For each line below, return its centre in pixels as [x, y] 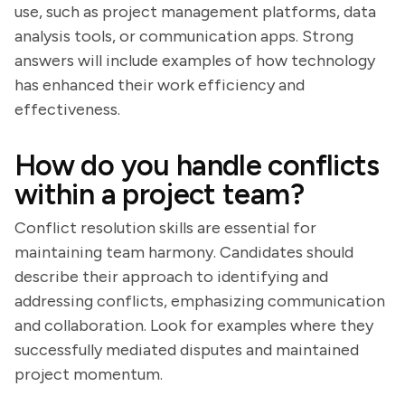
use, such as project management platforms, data [195, 12]
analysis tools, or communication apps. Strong [184, 36]
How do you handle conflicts [197, 165]
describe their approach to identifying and [171, 277]
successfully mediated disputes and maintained [187, 350]
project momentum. [89, 374]
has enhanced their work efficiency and [160, 85]
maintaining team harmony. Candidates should [184, 252]
